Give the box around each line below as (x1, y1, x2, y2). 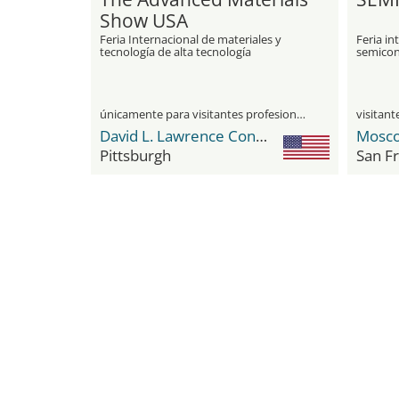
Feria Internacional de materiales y (100, 31, 281, 47)
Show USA (100, 8, 188, 33)
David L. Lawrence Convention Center (256, 126, 267, 146)
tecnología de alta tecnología (100, 44, 251, 60)
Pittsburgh (100, 145, 171, 166)
